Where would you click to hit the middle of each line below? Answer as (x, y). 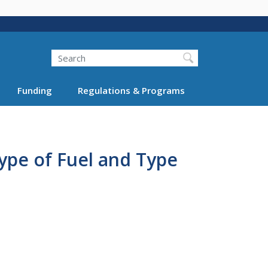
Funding (35, 90)
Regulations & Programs (131, 90)
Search (51, 49)
